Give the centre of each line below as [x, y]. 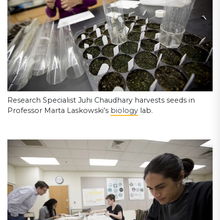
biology [124, 111]
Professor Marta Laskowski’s [59, 111]
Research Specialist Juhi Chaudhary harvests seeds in [101, 100]
